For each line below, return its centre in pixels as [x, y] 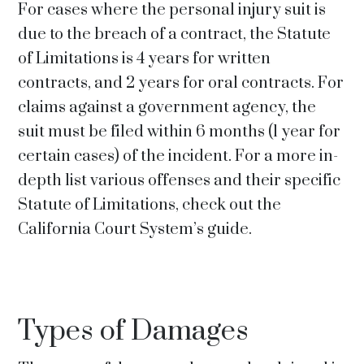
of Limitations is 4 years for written [145, 59]
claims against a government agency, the [167, 108]
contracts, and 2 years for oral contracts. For [181, 83]
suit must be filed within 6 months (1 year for [180, 132]
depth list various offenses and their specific [180, 181]
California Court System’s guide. [135, 230]
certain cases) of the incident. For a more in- [178, 156]
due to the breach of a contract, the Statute [175, 35]
